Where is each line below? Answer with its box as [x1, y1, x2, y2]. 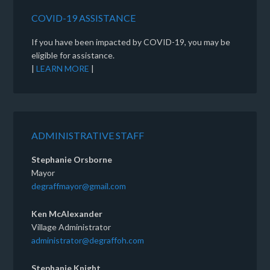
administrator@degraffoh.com [31, 235, 145, 246]
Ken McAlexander [31, 209, 103, 219]
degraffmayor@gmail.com [31, 181, 127, 192]
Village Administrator [31, 222, 111, 233]
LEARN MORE [36, 63, 90, 74]
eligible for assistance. [31, 50, 115, 61]
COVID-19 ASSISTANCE [31, 12, 136, 24]
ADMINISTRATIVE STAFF [31, 130, 145, 142]
